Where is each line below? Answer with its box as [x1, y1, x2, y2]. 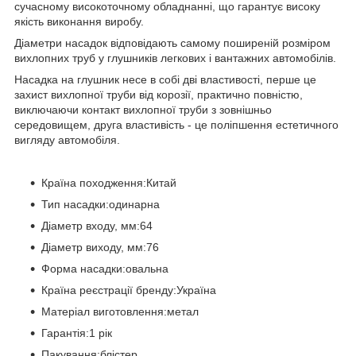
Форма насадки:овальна [41, 261, 168, 275]
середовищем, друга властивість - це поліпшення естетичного [14, 118, 339, 131]
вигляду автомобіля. [14, 133, 120, 146]
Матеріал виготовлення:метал [41, 304, 199, 318]
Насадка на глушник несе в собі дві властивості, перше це [14, 72, 316, 86]
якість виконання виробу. [14, 14, 144, 28]
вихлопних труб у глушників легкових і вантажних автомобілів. [14, 51, 336, 64]
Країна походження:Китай [41, 176, 176, 189]
